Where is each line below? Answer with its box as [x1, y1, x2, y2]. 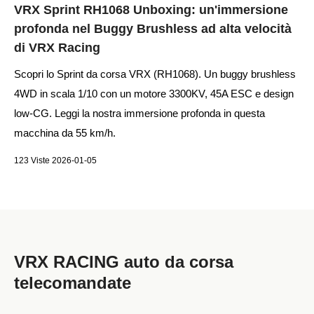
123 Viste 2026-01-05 [14, 156, 97, 165]
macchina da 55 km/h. [14, 127, 116, 139]
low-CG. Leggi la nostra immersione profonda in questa [14, 107, 265, 119]
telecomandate [14, 273, 131, 292]
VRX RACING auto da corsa [14, 252, 233, 271]
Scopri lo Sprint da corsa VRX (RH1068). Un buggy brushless [14, 68, 296, 80]
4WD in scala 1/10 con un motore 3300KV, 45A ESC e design [14, 88, 294, 100]
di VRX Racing [14, 41, 100, 55]
